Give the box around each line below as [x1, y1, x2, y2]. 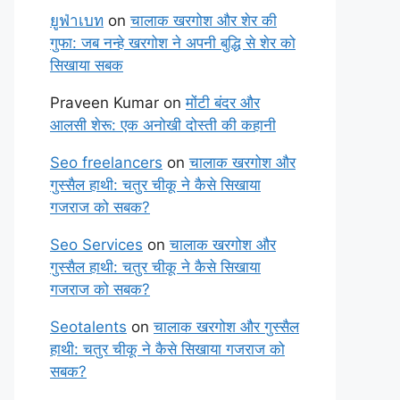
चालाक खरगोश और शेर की [130, 12, 277, 29]
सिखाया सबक [50, 56, 123, 74]
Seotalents [50, 318, 127, 336]
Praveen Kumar [50, 94, 159, 112]
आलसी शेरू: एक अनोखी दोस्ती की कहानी [50, 116, 276, 134]
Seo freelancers [50, 154, 162, 171]
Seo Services [50, 236, 143, 254]
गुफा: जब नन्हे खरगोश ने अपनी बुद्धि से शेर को [50, 34, 296, 52]
